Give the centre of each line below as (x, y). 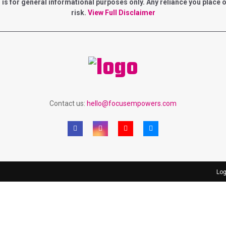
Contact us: (68, 103)
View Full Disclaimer (121, 13)
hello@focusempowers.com (132, 103)
